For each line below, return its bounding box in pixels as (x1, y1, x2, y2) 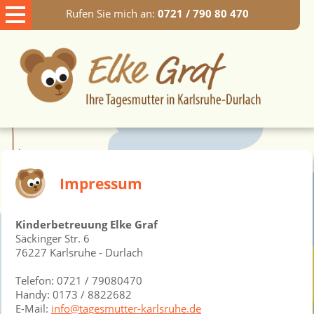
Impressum (60, 173, 142, 193)
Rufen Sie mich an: (65, 6, 158, 20)
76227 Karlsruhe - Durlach (15, 245, 143, 259)
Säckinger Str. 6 (15, 231, 90, 245)
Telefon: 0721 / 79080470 (15, 273, 142, 287)
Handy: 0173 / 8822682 (15, 287, 132, 301)
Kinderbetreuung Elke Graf (15, 217, 158, 231)
